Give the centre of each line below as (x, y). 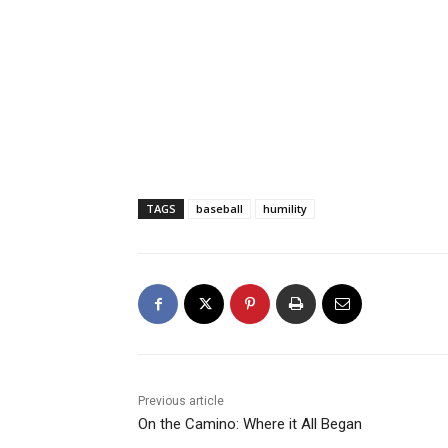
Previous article (181, 401)
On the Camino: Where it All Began (250, 424)
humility (285, 208)
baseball (219, 208)
